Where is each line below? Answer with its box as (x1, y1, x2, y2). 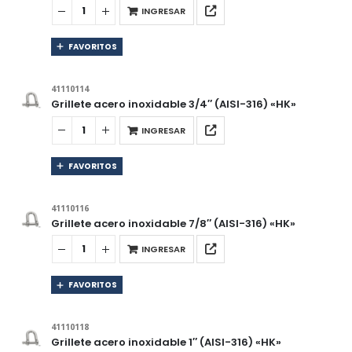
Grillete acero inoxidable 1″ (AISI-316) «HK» (50, 335, 281, 350)
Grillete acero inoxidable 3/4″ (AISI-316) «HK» (50, 97, 296, 112)
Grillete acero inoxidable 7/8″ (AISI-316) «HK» (50, 215, 295, 231)
